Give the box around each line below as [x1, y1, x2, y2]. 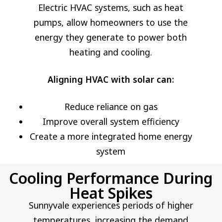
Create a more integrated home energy [29, 130, 192, 142]
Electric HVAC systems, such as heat [38, 1, 184, 13]
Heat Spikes [69, 182, 153, 203]
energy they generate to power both [35, 31, 187, 43]
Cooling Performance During [9, 167, 213, 188]
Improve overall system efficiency [42, 115, 179, 127]
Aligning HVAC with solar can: [48, 73, 174, 85]
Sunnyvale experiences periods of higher [28, 199, 193, 211]
